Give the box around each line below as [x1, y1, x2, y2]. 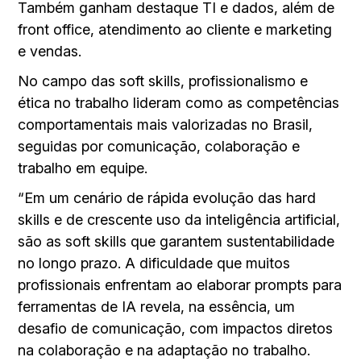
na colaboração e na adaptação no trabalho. [18, 341, 311, 359]
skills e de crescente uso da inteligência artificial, [18, 210, 341, 228]
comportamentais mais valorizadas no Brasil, [18, 115, 313, 133]
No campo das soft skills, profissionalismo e [18, 72, 309, 89]
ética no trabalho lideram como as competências [18, 93, 340, 111]
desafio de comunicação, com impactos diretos [18, 319, 334, 337]
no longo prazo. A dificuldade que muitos [18, 254, 291, 272]
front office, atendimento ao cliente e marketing [18, 20, 333, 38]
